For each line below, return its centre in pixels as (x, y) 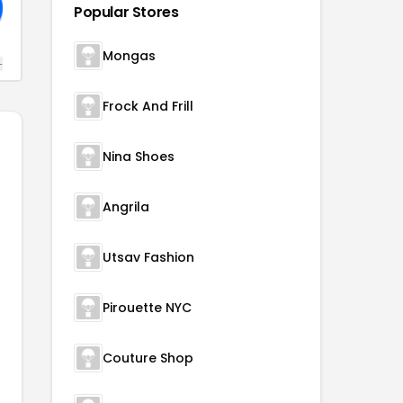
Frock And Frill (148, 106)
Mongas (129, 56)
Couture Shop (148, 358)
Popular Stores (126, 12)
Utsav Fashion (148, 257)
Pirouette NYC (147, 308)
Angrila (126, 207)
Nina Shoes (139, 157)
